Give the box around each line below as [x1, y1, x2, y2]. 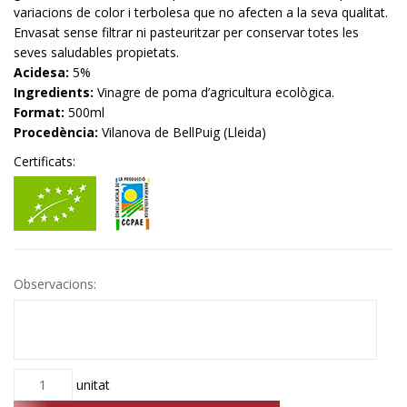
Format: [14, 103, 65, 121]
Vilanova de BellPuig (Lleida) [98, 123, 266, 141]
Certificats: [14, 152, 75, 170]
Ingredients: [14, 83, 94, 101]
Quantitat [14, 375, 69, 393]
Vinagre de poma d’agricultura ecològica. [94, 83, 334, 101]
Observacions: [14, 274, 100, 293]
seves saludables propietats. [14, 43, 179, 61]
